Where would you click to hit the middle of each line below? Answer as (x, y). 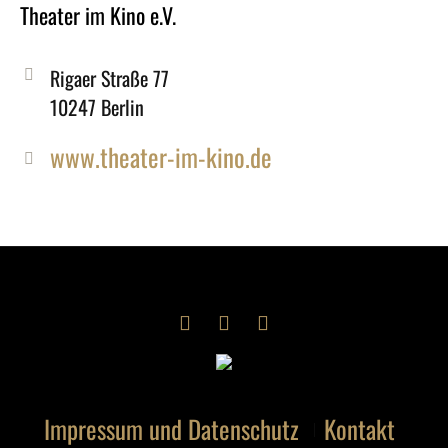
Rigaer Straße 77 (110, 78)
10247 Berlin (97, 107)
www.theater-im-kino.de (161, 157)
